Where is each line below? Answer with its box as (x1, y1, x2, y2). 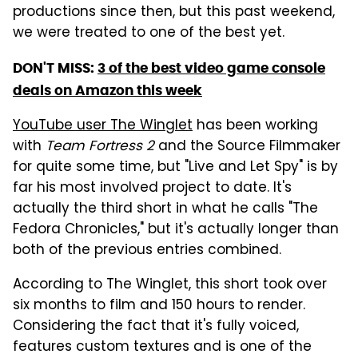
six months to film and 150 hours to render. (13, 295, 305, 318)
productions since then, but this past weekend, (13, 2, 335, 25)
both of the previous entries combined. (13, 240, 281, 263)
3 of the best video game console (97, 59, 325, 78)
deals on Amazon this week (13, 82, 202, 100)
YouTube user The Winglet (13, 115, 193, 138)
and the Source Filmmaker (154, 136, 340, 159)
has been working (193, 115, 318, 138)
